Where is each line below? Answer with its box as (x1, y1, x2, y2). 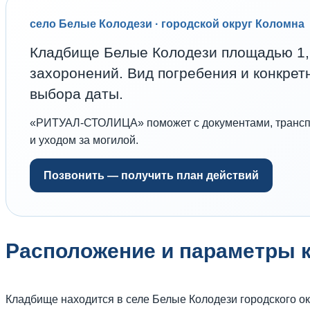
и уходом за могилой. (30, 134, 138, 146)
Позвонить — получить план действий (44, 169, 259, 181)
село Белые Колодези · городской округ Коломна (30, 17, 304, 30)
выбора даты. (30, 85, 123, 102)
